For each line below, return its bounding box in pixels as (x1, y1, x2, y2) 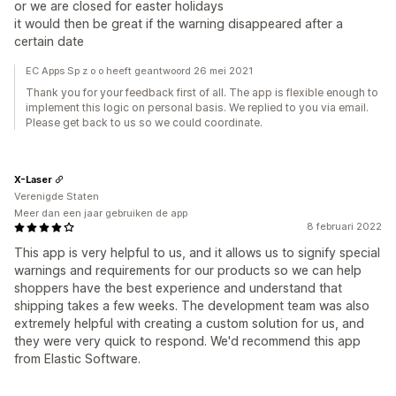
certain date (14, 34, 84, 49)
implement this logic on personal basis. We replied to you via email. (26, 101, 369, 114)
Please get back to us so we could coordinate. (26, 116, 263, 129)
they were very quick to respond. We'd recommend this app (14, 333, 361, 348)
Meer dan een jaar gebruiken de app (14, 207, 187, 219)
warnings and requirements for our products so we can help (14, 263, 362, 278)
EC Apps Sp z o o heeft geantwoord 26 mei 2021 (26, 65, 253, 77)
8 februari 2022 (307, 220, 382, 232)
